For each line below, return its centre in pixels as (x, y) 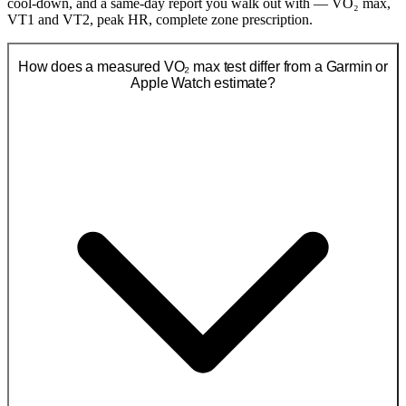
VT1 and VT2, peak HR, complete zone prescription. (160, 19)
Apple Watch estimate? (203, 83)
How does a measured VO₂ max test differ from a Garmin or (203, 67)
